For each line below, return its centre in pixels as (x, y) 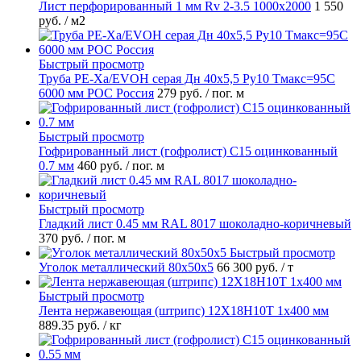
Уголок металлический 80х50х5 (126, 267)
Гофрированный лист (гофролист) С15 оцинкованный (188, 151)
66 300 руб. (249, 267)
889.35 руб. (71, 325)
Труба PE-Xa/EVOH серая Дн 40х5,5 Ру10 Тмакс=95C (187, 78)
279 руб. (181, 93)
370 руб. (63, 238)
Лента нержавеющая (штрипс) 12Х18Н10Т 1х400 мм (184, 310)
